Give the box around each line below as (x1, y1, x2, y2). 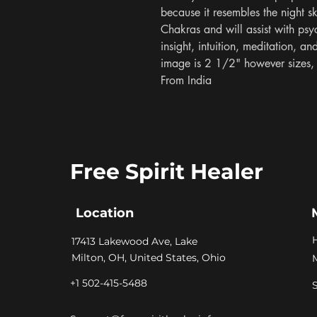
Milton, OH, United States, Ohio (71, 251, 226, 265)
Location (76, 205, 134, 221)
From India (161, 73, 212, 88)
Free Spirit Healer (70, 158, 263, 185)
